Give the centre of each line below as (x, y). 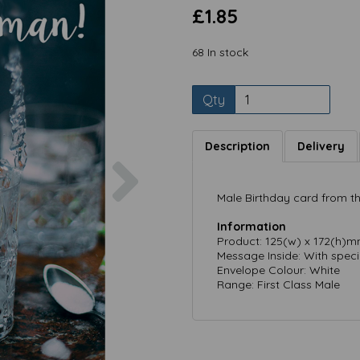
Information (252, 227)
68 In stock (220, 52)
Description (237, 146)
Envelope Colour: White (278, 270)
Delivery (321, 146)
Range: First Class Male (278, 284)
